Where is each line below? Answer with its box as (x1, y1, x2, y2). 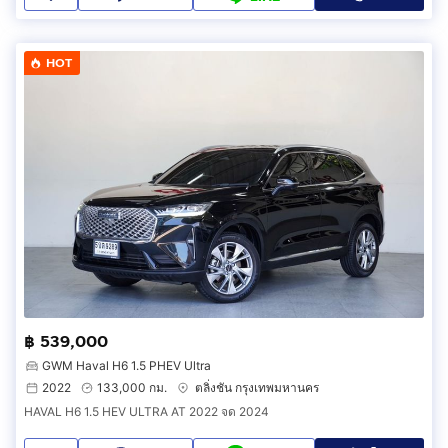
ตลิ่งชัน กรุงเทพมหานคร (195, 380, 319, 396)
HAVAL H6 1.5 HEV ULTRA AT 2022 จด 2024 (24, 404, 269, 420)
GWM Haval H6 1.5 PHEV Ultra (42, 358, 211, 374)
